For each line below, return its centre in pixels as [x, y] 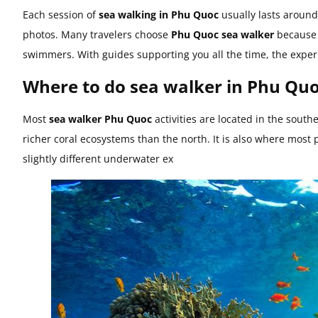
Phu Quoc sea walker [223, 35]
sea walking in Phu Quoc [159, 15]
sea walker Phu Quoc [100, 119]
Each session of [61, 15]
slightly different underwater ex [98, 159]
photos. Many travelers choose [97, 35]
